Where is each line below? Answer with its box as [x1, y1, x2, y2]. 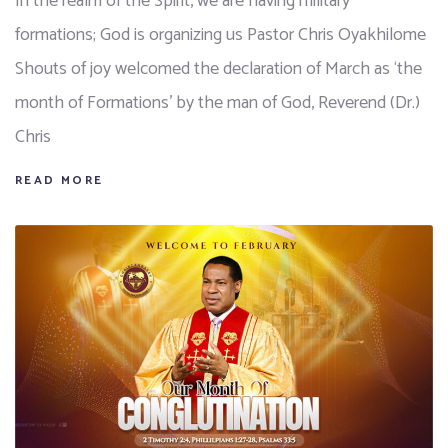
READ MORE [15, 170, 104, 190]
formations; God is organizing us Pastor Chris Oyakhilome [15, 19, 426, 50]
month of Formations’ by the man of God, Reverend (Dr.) [15, 87, 420, 118]
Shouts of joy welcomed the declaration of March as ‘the [15, 53, 422, 84]
